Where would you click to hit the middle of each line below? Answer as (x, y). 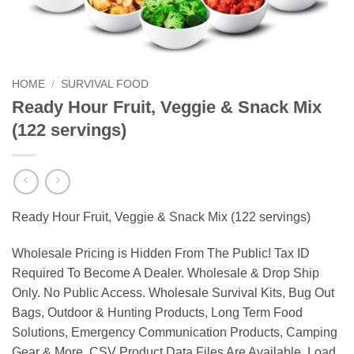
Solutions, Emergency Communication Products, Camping (175, 332)
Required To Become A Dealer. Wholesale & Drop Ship (166, 273)
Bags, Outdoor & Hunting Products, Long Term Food (157, 312)
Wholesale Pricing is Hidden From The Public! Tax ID (161, 253)
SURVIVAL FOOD (105, 84)
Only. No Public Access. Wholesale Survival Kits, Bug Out (173, 292)
